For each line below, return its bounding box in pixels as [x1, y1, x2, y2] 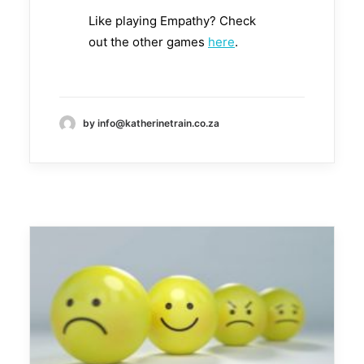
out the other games [89, 33, 208, 50]
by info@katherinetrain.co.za [83, 117, 219, 130]
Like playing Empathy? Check [89, 12, 256, 28]
